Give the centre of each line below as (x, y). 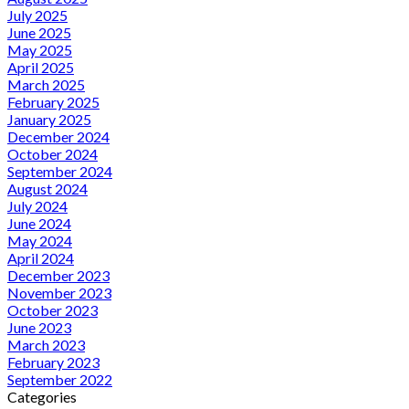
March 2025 (46, 84)
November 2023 (59, 292)
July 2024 (37, 205)
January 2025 (49, 119)
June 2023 (39, 327)
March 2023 (46, 344)
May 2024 (40, 240)
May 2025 (40, 49)
